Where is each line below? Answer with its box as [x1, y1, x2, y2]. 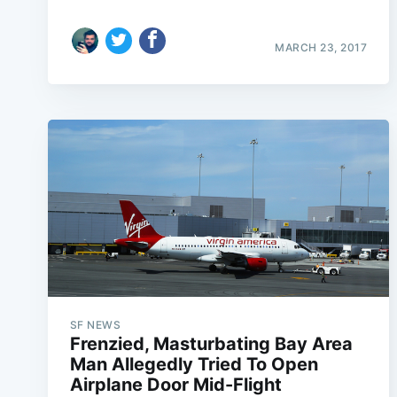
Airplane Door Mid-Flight [69, 374, 282, 395]
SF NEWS [69, 318, 121, 331]
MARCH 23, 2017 [275, 41, 368, 54]
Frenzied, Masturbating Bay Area [69, 333, 353, 354]
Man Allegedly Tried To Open [69, 354, 318, 375]
